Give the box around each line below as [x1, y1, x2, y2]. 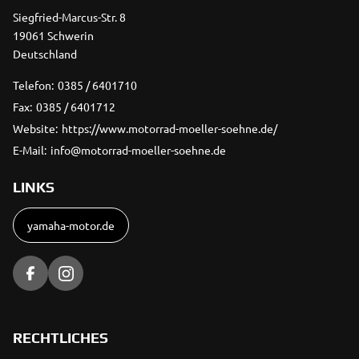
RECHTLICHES [13, 329, 109, 347]
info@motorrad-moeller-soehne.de [50, 143, 226, 158]
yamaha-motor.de [27, 218, 115, 233]
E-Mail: [13, 143, 46, 158]
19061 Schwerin [13, 28, 94, 43]
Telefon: [13, 78, 54, 93]
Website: [13, 121, 58, 136]
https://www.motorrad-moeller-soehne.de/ [62, 121, 277, 136]
